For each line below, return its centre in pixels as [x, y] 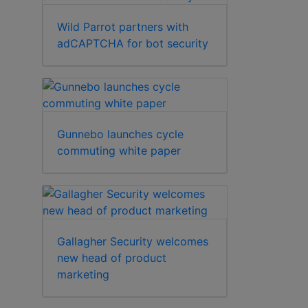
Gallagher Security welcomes [133, 241]
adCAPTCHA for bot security [133, 43]
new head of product [112, 257]
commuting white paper [119, 150]
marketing [83, 274]
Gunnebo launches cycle [120, 134]
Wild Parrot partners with [123, 26]
